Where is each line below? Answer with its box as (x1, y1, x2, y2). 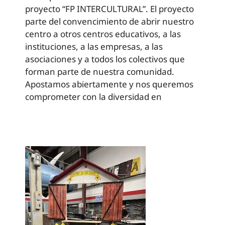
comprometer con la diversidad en (25, 91, 162, 103)
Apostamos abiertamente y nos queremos (25, 78, 193, 90)
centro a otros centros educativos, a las (25, 28, 181, 40)
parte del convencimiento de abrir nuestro (25, 16, 194, 28)
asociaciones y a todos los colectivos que (25, 53, 185, 65)
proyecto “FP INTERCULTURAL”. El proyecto (25, 3, 194, 15)
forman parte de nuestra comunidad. (25, 66, 174, 78)
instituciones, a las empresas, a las (25, 41, 163, 53)
